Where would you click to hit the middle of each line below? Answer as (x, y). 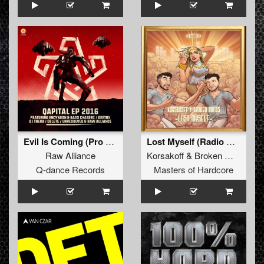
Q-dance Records (70, 170)
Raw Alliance (70, 156)
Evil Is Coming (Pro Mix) (110, 141)
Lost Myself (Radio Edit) (231, 141)
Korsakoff (165, 156)
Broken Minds (209, 156)
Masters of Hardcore (194, 170)
